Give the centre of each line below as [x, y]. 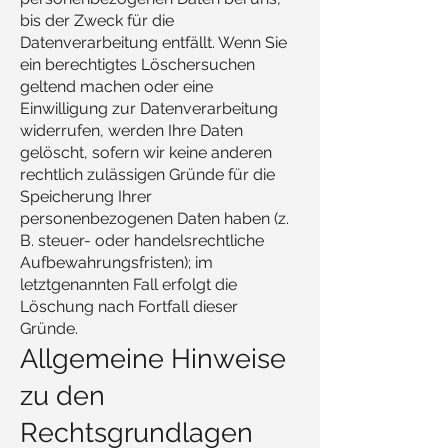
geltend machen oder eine [116, 86]
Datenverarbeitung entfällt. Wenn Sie [153, 42]
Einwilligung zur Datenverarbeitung [149, 108]
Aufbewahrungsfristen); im [116, 262]
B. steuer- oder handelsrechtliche [142, 240]
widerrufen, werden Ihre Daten [131, 130]
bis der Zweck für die [97, 20]
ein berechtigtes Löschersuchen [137, 64]
